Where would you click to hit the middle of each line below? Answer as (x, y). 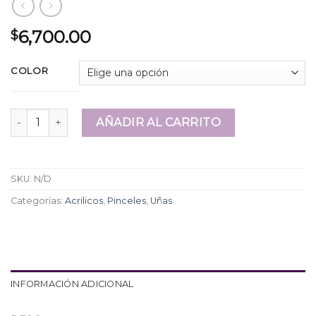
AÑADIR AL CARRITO (159, 122)
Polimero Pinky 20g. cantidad (85, 115)
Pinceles (127, 201)
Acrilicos (84, 201)
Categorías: (38, 201)
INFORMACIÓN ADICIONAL (72, 284)
